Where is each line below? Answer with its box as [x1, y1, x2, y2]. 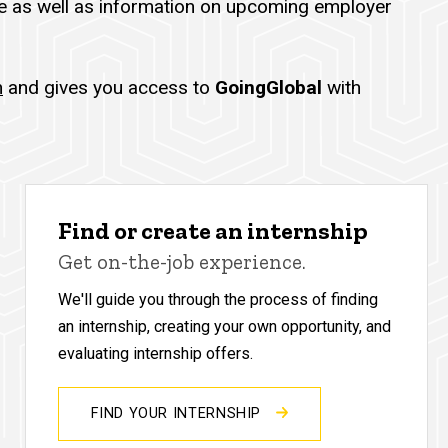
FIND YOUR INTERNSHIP [91, 404, 266, 422]
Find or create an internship [58, 215, 369, 245]
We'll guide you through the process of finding [58, 289, 379, 309]
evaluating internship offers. [58, 343, 254, 363]
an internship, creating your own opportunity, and [58, 316, 392, 336]
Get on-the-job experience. [58, 248, 307, 274]
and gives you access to [3, 75, 215, 99]
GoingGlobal [215, 75, 327, 99]
